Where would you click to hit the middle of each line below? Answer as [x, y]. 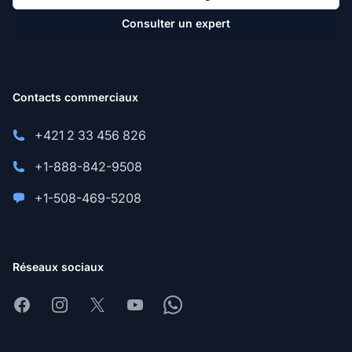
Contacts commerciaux [75, 97]
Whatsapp [192, 304]
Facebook [41, 304]
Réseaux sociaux [58, 267]
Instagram [79, 304]
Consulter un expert [176, 24]
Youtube [149, 304]
